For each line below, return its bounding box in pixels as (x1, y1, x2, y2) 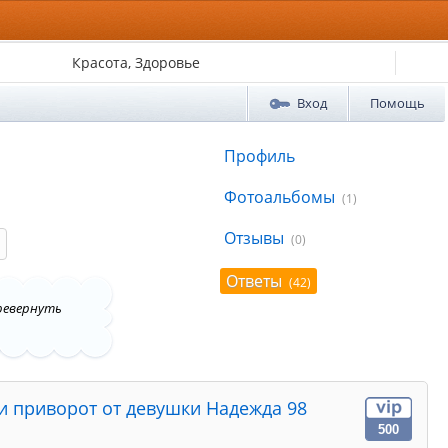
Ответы (226, 270, 283, 292)
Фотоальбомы (224, 186, 336, 208)
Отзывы (224, 227, 285, 249)
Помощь (370, 94, 425, 112)
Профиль (224, 145, 296, 167)
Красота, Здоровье (71, 52, 200, 72)
